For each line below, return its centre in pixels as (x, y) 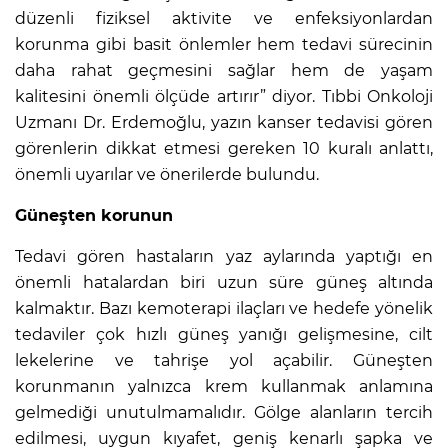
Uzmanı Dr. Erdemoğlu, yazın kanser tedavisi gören (224, 122)
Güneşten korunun (94, 215)
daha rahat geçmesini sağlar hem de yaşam (224, 70)
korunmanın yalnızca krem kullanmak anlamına (224, 386)
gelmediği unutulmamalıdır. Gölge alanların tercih (224, 412)
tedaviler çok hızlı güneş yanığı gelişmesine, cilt (224, 334)
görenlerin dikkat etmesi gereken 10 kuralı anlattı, (224, 148)
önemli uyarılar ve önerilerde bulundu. (167, 174)
